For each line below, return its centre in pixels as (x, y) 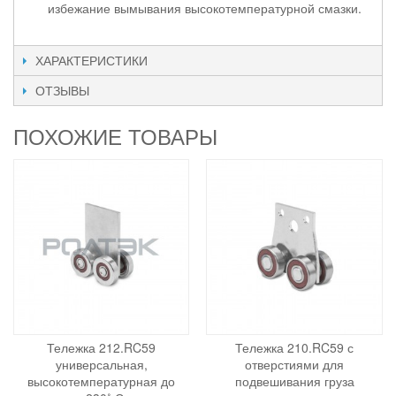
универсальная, (101, 365)
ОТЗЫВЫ (62, 90)
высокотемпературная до (102, 381)
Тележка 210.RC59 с (295, 348)
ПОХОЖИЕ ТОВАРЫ (115, 135)
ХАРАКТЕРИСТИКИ (91, 60)
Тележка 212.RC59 (102, 348)
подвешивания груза (294, 381)
